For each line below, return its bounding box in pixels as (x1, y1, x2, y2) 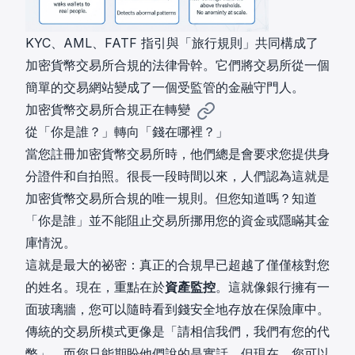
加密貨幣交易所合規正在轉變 (25, 101, 190, 118)
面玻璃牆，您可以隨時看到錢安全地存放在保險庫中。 (25, 301, 330, 318)
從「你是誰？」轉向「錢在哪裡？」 (25, 124, 228, 140)
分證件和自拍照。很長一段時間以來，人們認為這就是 (25, 168, 330, 185)
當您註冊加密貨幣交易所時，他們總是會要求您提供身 (25, 146, 330, 162)
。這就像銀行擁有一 (216, 279, 330, 296)
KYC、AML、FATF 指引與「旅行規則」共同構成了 (25, 35, 319, 52)
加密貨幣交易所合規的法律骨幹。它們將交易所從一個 (25, 57, 330, 74)
